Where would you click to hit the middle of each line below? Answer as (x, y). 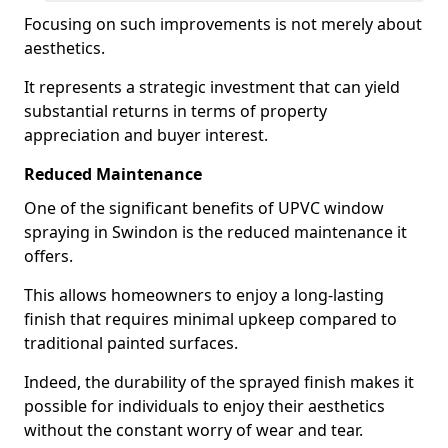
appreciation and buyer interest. (146, 135)
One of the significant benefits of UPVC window (204, 208)
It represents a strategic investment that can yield (212, 87)
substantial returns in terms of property (175, 111)
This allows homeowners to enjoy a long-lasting (204, 295)
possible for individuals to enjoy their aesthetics (204, 406)
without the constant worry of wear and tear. (193, 430)
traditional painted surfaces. (131, 343)
